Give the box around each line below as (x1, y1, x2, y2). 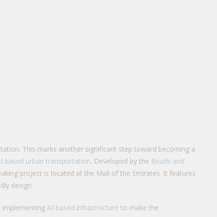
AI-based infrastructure (47, 202, 119, 212)
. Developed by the (91, 156, 151, 166)
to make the (119, 202, 159, 212)
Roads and (151, 156, 185, 166)
